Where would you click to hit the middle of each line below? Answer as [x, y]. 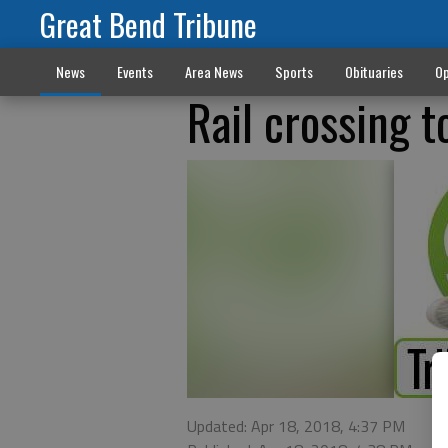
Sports [293, 71]
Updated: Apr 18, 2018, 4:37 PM [296, 426]
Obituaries [373, 71]
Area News [213, 71]
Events [134, 71]
